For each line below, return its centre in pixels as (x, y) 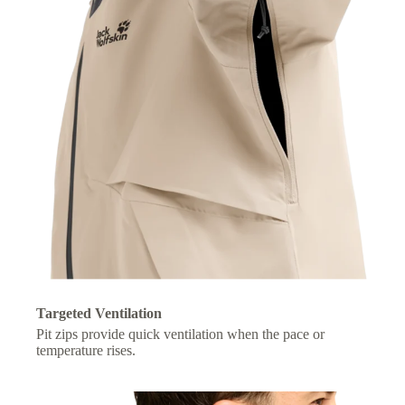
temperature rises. (86, 351)
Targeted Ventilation (99, 314)
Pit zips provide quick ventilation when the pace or (180, 334)
